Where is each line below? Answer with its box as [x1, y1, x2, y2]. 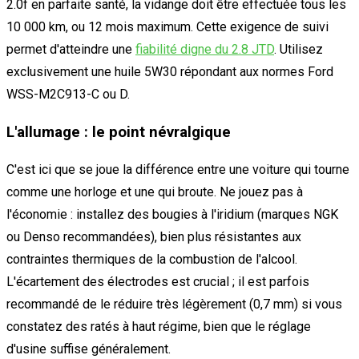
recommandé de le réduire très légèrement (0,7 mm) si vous [6, 296, 342, 313]
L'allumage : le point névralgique [6, 123, 231, 141]
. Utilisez [274, 42, 323, 57]
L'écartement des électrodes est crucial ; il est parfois [6, 274, 309, 290]
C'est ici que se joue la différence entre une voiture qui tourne [6, 162, 349, 178]
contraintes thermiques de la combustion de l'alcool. [6, 252, 297, 268]
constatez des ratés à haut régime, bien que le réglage [6, 319, 311, 335]
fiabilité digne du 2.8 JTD [135, 42, 274, 57]
